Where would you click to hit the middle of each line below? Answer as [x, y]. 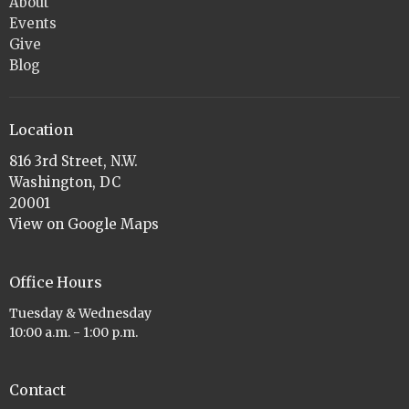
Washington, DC [65, 182]
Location [41, 129]
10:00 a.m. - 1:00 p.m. [73, 332]
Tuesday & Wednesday [80, 313]
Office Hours [56, 282]
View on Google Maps [84, 224]
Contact [37, 389]
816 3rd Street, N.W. [73, 161]
